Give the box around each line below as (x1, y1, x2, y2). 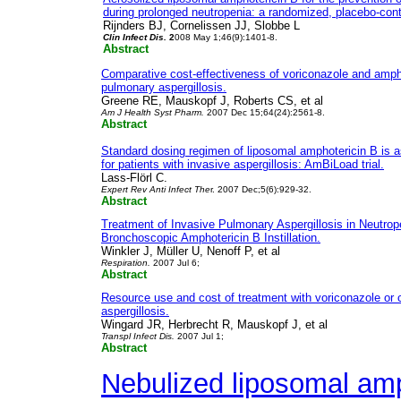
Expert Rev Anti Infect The (101, 184, 210, 194)
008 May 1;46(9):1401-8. (175, 32, 277, 42)
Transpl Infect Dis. (101, 331, 175, 341)
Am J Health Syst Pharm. (101, 107, 204, 117)
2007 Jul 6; (153, 258, 200, 268)
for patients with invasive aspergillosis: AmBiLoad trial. (101, 158, 384, 171)
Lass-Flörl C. (101, 171, 167, 184)
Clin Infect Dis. (103, 32, 166, 42)
